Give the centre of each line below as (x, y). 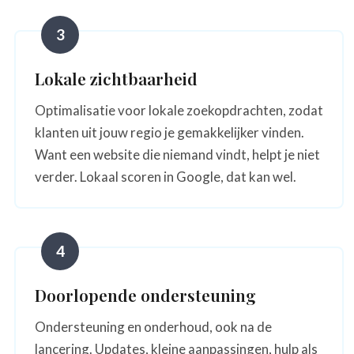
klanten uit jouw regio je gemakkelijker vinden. (169, 132)
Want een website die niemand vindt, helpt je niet (177, 154)
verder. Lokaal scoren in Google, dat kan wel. (166, 176)
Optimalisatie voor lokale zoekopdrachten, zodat (179, 110)
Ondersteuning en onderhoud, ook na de (153, 326)
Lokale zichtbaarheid (116, 78)
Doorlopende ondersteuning (145, 294)
